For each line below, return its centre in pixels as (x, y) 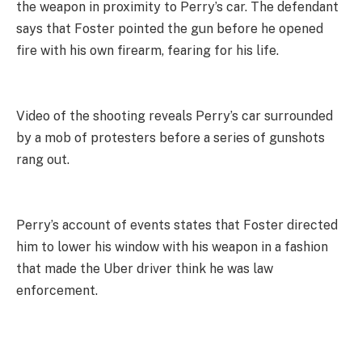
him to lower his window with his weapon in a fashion (172, 247)
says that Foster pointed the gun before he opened (170, 29)
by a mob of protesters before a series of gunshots (170, 138)
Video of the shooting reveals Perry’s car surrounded (175, 116)
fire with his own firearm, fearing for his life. (147, 51)
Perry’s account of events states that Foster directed (177, 225)
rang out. (43, 160)
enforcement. (57, 291)
